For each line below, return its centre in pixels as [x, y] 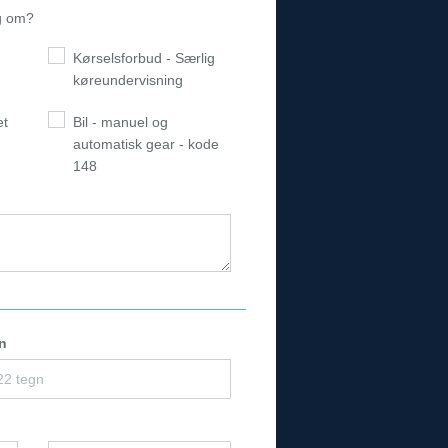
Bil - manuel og [120, 122]
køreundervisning [127, 80]
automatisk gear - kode [145, 144]
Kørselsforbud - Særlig [143, 58]
